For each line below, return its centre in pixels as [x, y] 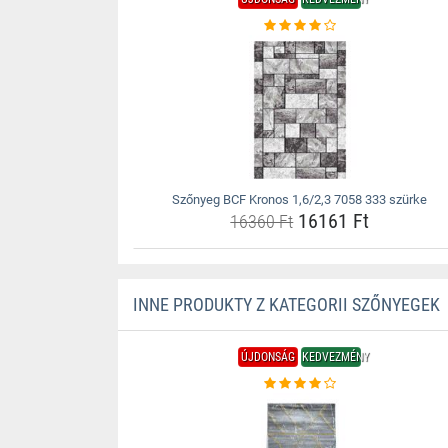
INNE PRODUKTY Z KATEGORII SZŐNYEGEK [286, 304]
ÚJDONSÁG [268, 357]
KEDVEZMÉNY [336, 357]
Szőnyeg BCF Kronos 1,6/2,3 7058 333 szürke [300, 199]
